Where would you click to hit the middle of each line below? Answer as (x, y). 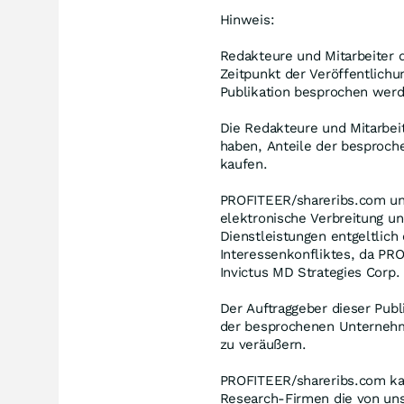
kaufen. (243, 164)
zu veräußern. (263, 344)
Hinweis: (247, 20)
